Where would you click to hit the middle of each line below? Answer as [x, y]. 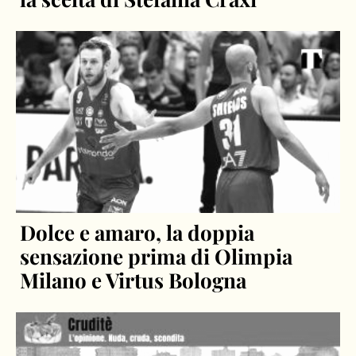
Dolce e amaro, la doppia [137, 233]
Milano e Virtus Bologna [133, 281]
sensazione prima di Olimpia [157, 257]
